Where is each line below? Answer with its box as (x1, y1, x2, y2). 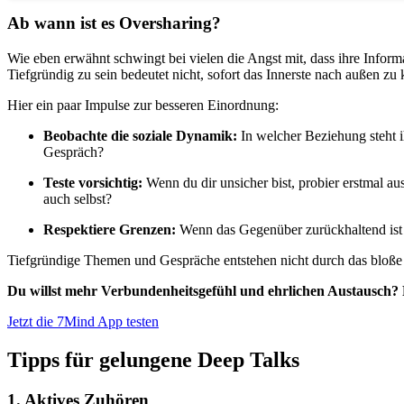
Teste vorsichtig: (43, 175, 142, 191)
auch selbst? (43, 191, 112, 207)
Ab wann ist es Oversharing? (7, 14, 221, 33)
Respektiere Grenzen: (43, 222, 176, 238)
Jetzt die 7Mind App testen (7, 314, 159, 330)
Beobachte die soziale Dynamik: (43, 128, 237, 144)
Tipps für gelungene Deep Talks (7, 347, 299, 372)
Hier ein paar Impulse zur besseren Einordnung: (7, 97, 279, 114)
